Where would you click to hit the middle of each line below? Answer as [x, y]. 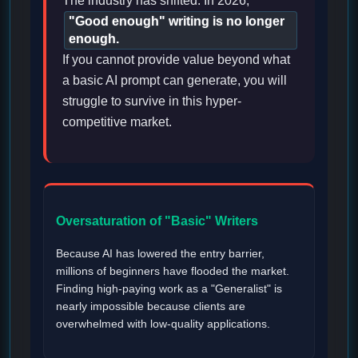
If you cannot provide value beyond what [176, 59]
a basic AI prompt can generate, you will [175, 80]
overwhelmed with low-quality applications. [163, 324]
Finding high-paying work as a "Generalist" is [169, 289]
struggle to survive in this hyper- [152, 101]
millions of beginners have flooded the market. [173, 272]
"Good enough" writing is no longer [177, 21]
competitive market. [117, 121]
